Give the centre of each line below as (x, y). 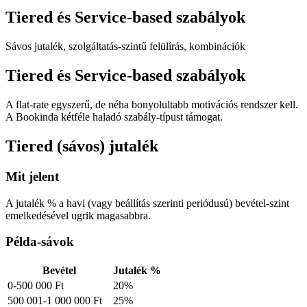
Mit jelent (32, 176)
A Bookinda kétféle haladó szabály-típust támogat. (114, 117)
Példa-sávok (40, 242)
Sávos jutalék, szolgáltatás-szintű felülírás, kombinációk (125, 47)
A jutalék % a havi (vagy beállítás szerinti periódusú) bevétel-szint (147, 203)
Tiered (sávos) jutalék (82, 146)
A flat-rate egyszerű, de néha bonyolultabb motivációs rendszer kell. (152, 105)
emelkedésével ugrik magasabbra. (78, 215)
